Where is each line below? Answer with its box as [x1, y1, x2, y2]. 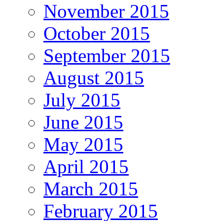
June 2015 [43, 111, 123, 133]
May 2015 [43, 134, 123, 155]
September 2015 [43, 45, 170, 67]
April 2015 [43, 156, 129, 178]
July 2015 [43, 89, 120, 111]
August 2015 [43, 67, 144, 89]
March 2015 [43, 178, 138, 200]
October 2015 [43, 23, 150, 44]
